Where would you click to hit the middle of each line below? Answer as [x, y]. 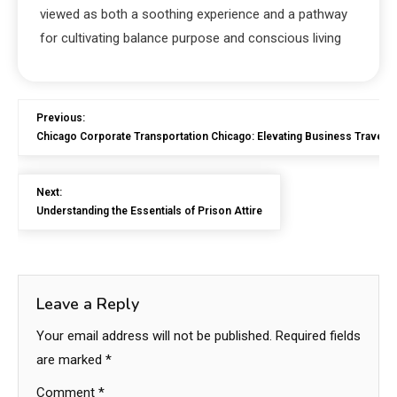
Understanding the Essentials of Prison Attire [149, 211]
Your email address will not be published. [154, 336]
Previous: [61, 118]
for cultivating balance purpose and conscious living [191, 38]
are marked [71, 360]
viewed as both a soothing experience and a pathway [194, 14]
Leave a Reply [88, 304]
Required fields [318, 336]
